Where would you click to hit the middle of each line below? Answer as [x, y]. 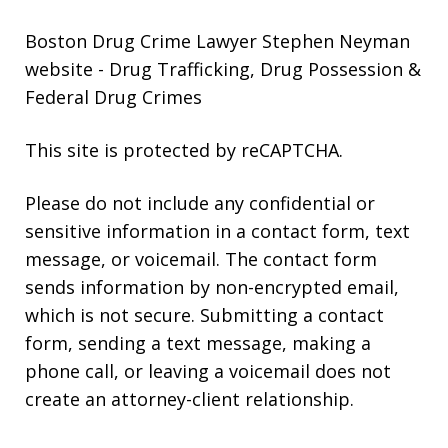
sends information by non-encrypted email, [212, 286]
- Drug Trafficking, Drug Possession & [259, 68]
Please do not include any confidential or [200, 202]
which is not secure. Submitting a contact [204, 314]
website [61, 68]
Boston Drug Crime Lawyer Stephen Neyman [217, 40]
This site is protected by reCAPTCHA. [184, 149]
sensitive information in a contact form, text [217, 230]
